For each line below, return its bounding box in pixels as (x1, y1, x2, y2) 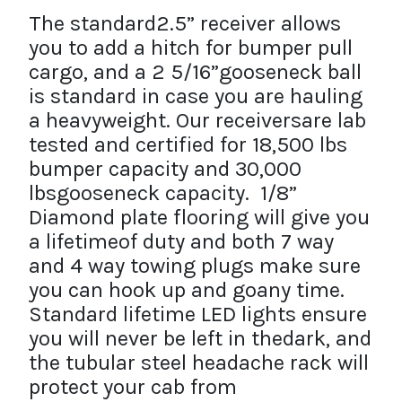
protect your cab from (29, 373, 237, 399)
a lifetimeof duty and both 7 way (29, 228, 334, 254)
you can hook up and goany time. (29, 276, 345, 302)
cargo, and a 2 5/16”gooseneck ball (29, 58, 362, 84)
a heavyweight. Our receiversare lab (29, 107, 366, 133)
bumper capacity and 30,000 (29, 155, 301, 181)
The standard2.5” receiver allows (29, 10, 341, 36)
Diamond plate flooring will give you (29, 204, 370, 230)
